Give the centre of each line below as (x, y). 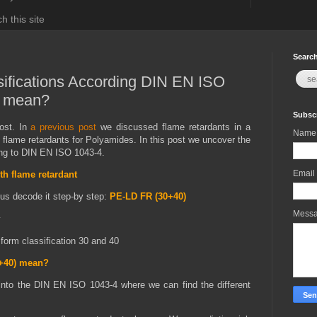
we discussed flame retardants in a (174, 127)
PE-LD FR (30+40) (149, 197)
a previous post (62, 127)
